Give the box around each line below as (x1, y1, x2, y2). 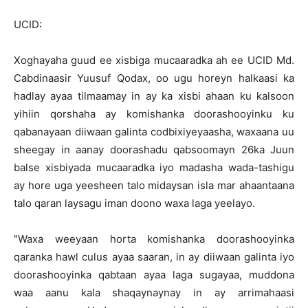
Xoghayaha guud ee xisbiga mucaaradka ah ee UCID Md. (14, 54, 294, 67)
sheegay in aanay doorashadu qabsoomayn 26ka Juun (14, 143, 294, 156)
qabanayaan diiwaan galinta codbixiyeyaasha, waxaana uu (14, 125, 294, 138)
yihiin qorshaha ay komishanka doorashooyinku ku (14, 107, 294, 120)
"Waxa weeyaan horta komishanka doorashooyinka (14, 232, 294, 245)
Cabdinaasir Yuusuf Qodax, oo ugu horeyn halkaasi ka (14, 71, 294, 85)
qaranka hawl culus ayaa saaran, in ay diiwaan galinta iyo (14, 250, 294, 263)
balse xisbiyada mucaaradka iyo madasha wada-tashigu (14, 161, 294, 174)
